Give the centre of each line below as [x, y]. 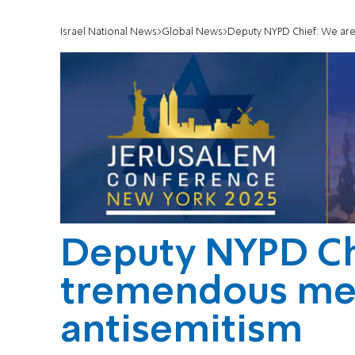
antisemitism [181, 331]
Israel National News [109, 32]
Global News [192, 32]
